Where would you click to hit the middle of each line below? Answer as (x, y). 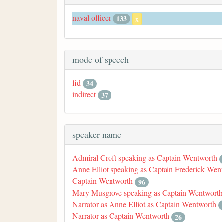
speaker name (97, 135)
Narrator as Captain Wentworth (121, 216)
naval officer (92, 17)
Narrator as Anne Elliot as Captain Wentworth (144, 204)
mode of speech (101, 59)
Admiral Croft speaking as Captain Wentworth (145, 158)
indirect (84, 94)
